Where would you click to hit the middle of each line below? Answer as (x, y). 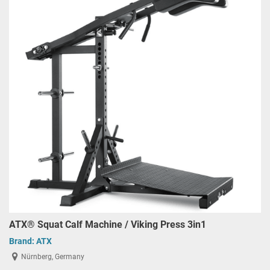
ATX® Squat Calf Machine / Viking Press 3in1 (108, 224)
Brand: (23, 241)
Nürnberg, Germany (53, 257)
